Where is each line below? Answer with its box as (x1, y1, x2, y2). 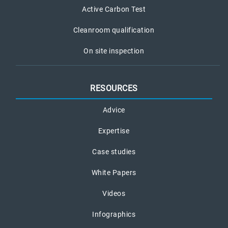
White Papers (91, 168, 136, 177)
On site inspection (83, 47, 144, 55)
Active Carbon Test (82, 5, 146, 14)
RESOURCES (90, 83, 138, 94)
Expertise (98, 127, 130, 135)
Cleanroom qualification (73, 26, 155, 35)
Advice (102, 106, 125, 115)
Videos (102, 189, 125, 198)
